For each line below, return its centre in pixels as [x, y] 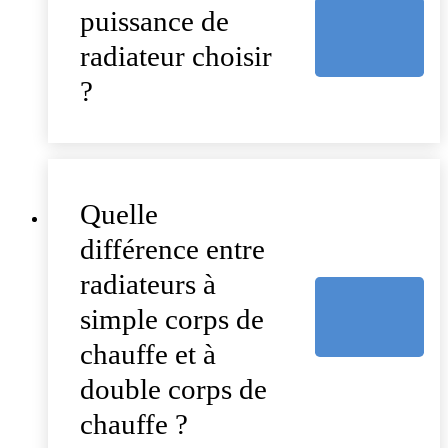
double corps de [173, 389]
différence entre [172, 249]
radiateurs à [148, 284]
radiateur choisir [176, 56]
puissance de [154, 21]
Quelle [119, 214]
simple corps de [172, 319]
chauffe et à [148, 354]
